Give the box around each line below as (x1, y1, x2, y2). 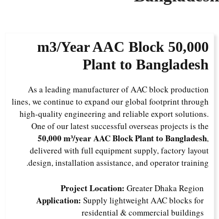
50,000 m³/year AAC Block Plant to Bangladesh (40, 132, 209, 144)
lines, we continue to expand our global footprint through (14, 96, 211, 107)
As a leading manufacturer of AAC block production (30, 84, 211, 95)
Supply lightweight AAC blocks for (84, 195, 206, 206)
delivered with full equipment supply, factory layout (32, 145, 211, 156)
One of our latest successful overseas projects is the (34, 120, 211, 131)
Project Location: (63, 182, 127, 194)
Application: (39, 194, 84, 206)
